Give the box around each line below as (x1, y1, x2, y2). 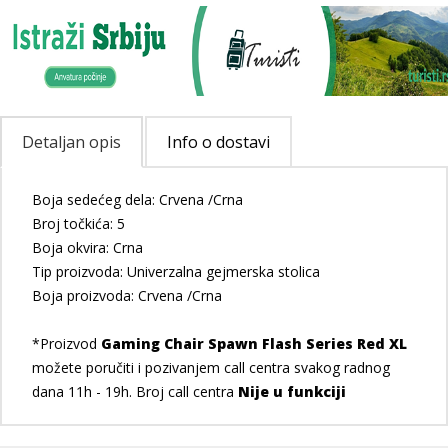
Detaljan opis (22, 131, 121, 153)
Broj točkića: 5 (32, 214, 125, 233)
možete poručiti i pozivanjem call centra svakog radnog (32, 358, 390, 377)
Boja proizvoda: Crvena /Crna (32, 286, 222, 305)
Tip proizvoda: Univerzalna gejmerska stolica (32, 262, 320, 281)
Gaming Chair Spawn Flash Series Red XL (101, 334, 407, 353)
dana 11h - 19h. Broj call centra (32, 382, 238, 401)
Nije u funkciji (238, 382, 346, 401)
